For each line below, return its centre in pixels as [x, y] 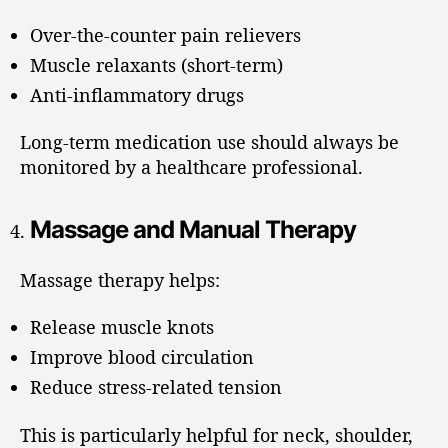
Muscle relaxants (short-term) [156, 64]
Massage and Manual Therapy [193, 229]
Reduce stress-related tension [156, 387]
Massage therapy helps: [120, 279]
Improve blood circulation [142, 357]
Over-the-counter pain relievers [165, 34]
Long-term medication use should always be [209, 142]
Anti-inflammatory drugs [137, 94]
